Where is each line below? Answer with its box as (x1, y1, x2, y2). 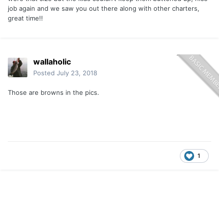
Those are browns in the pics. (8, 88, 99, 97)
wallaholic (33, 57, 71, 67)
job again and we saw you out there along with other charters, (8, 4, 199, 13)
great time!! (8, 14, 43, 22)
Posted (33, 69, 57, 77)
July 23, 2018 (57, 69, 97, 77)
